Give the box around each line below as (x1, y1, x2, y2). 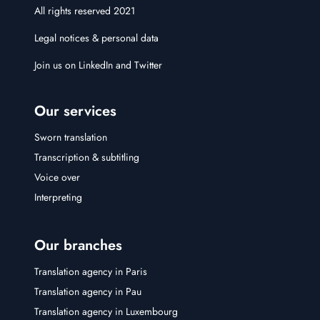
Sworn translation (34, 129, 107, 144)
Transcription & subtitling (34, 149, 139, 164)
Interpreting (34, 189, 82, 204)
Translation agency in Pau (34, 284, 141, 299)
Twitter (134, 57, 162, 72)
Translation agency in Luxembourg (34, 304, 178, 319)
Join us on (34, 57, 79, 72)
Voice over (34, 169, 80, 184)
